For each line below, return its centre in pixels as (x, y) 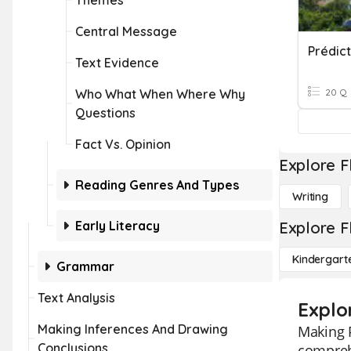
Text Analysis (76, 298)
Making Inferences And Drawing (133, 329)
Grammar (85, 266)
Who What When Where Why (160, 94)
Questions (105, 113)
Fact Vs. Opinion (123, 144)
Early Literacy (118, 226)
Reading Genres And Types (157, 185)
